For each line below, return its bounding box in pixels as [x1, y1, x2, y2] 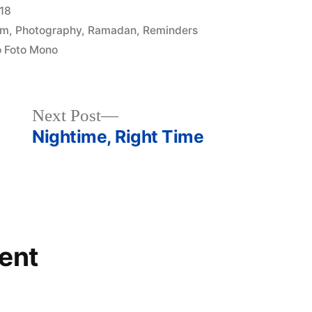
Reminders [143, 23, 198, 37]
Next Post [32, 104, 102, 127]
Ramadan [88, 23, 137, 37]
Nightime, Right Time [32, 125, 204, 147]
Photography [15, 23, 82, 37]
